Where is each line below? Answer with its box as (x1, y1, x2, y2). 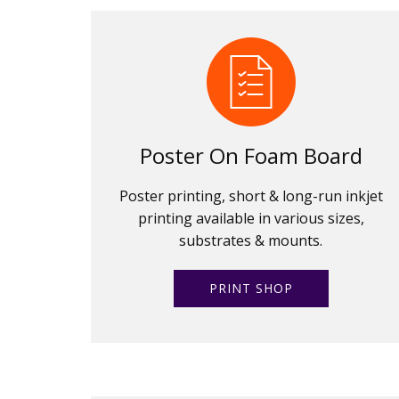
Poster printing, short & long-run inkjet (118, 185, 383, 206)
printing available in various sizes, (137, 208, 364, 228)
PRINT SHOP (199, 279, 302, 297)
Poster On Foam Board (139, 140, 362, 170)
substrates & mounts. (179, 230, 323, 250)
